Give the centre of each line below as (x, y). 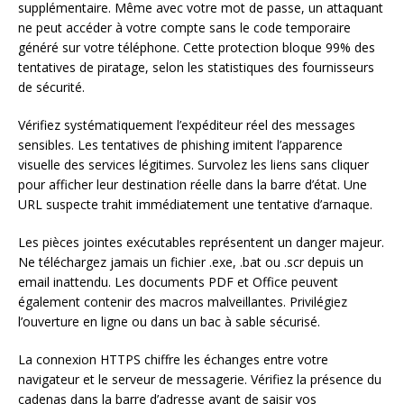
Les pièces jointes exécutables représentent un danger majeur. (201, 242)
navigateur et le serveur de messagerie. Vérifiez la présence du (200, 379)
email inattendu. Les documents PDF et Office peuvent (178, 281)
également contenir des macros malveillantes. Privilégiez (183, 301)
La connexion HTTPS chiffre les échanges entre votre (173, 359)
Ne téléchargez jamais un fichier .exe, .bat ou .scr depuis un (191, 262)
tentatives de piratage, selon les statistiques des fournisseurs (196, 67)
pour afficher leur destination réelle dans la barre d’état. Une (193, 184)
